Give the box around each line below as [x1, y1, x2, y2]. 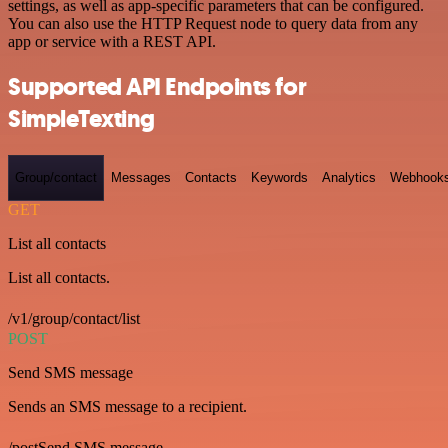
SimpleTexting [8, 103, 155, 136]
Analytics [322, 170, 376, 186]
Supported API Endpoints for [8, 71, 307, 104]
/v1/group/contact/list [8, 309, 140, 327]
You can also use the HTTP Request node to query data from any [8, 15, 418, 33]
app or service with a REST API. [8, 33, 216, 51]
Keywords [251, 170, 308, 186]
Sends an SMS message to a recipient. [8, 397, 247, 415]
